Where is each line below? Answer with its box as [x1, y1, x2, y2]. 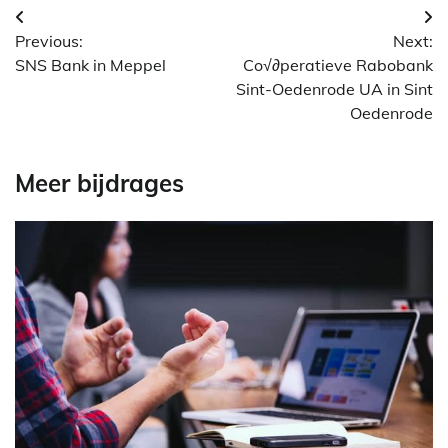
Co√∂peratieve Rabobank [243, 55, 433, 76]
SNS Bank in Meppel [15, 55, 166, 76]
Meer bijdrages [15, 168, 184, 199]
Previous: [15, 31, 83, 52]
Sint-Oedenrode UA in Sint [236, 79, 433, 100]
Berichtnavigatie [14, 7, 200, 38]
